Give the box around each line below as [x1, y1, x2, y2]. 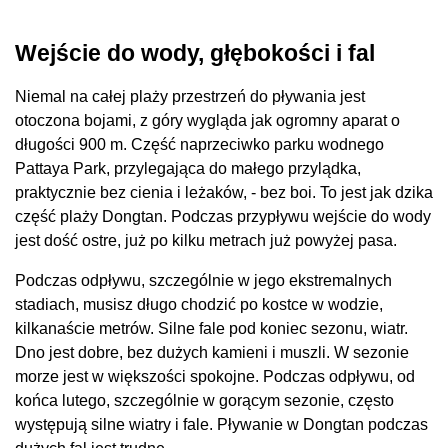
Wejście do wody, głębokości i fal [15, 40, 375, 66]
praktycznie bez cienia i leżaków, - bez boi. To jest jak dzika [15, 184, 433, 201]
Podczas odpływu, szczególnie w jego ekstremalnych [15, 272, 392, 289]
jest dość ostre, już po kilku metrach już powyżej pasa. [15, 232, 397, 249]
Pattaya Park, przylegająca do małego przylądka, [15, 160, 361, 177]
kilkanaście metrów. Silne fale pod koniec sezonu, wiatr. [15, 320, 408, 337]
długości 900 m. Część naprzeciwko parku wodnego [15, 136, 384, 153]
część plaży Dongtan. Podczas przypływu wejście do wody [15, 208, 431, 225]
